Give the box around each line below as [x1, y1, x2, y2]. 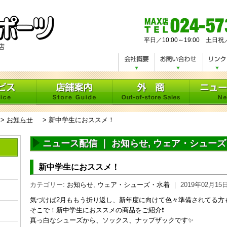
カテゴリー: [30, 181, 67, 188]
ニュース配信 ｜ [43, 138, 111, 148]
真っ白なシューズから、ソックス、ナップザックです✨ [30, 216, 194, 224]
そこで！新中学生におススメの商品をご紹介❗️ [30, 206, 164, 214]
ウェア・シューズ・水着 [97, 181, 170, 188]
